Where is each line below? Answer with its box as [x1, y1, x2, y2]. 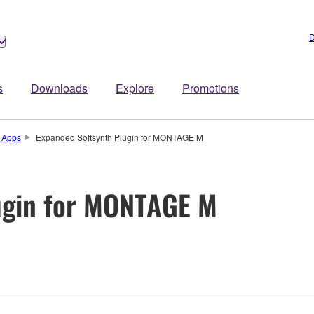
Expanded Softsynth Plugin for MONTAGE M [35, 131, 203, 143]
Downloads [31, 80, 88, 96]
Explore [116, 80, 154, 96]
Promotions [182, 80, 239, 96]
